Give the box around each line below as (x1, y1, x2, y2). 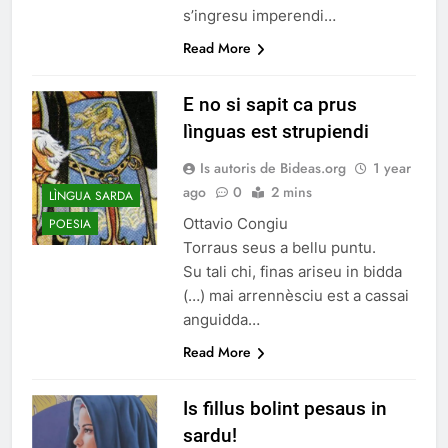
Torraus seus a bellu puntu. (182, 238, 376, 258)
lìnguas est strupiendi (182, 120, 369, 144)
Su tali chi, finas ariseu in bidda (182, 262, 402, 282)
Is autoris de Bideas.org (199, 158, 346, 179)
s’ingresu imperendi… (182, 6, 336, 26)
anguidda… (182, 310, 260, 330)
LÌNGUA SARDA (49, 187, 133, 206)
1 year (372, 158, 411, 179)
